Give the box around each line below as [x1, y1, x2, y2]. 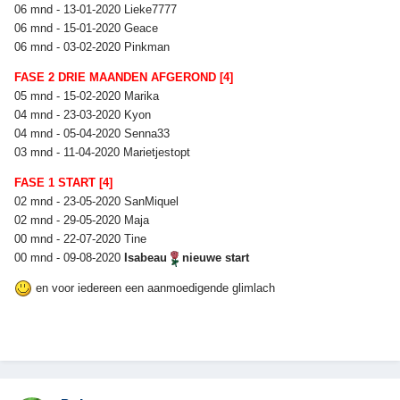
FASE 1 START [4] [14, 175, 112, 189]
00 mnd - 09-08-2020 [14, 250, 124, 264]
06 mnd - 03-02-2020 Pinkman [14, 39, 173, 54]
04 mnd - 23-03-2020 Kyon [14, 107, 154, 121]
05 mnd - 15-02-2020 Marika [14, 88, 162, 103]
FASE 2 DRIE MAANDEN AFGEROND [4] [14, 70, 233, 84]
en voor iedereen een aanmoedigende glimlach [32, 280, 275, 295]
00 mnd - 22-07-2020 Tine [14, 231, 150, 246]
